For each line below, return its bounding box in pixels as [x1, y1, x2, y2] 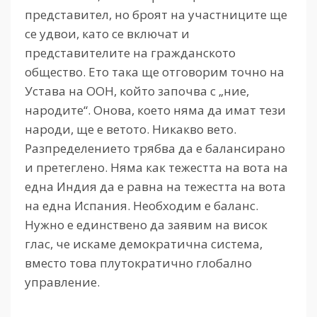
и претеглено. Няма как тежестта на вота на [25, 158, 288, 175]
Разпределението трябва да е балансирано [25, 139, 285, 156]
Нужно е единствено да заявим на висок [25, 216, 267, 233]
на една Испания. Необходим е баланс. [25, 197, 258, 214]
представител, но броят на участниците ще [25, 6, 287, 23]
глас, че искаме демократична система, [25, 235, 263, 252]
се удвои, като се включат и [25, 25, 190, 42]
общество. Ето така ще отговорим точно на [25, 63, 284, 80]
